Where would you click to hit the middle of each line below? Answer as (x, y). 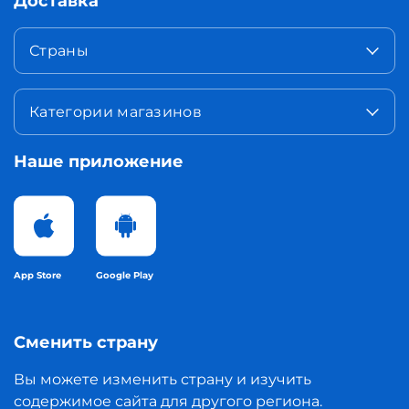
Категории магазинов (116, 112)
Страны (59, 51)
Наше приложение (99, 162)
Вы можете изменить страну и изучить (163, 380)
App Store (37, 276)
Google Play (125, 276)
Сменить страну (86, 343)
